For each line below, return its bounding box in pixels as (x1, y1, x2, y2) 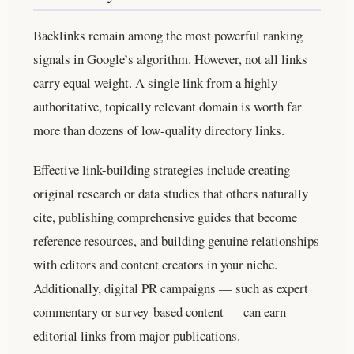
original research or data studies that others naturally (33, 183, 308, 202)
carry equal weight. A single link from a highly (33, 73, 277, 92)
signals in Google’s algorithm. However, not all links (33, 49, 307, 68)
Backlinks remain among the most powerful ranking (33, 25, 303, 44)
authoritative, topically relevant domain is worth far (33, 96, 302, 115)
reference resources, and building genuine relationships (33, 231, 319, 250)
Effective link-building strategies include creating (33, 160, 290, 179)
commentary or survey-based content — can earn (33, 302, 286, 321)
